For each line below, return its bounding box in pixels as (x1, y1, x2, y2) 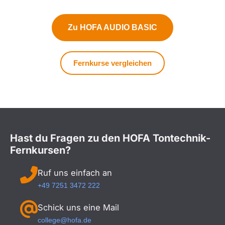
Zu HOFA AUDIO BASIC (68, 23, 157, 32)
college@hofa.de (38, 215, 91, 224)
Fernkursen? (10, 144, 71, 156)
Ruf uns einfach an (38, 167, 112, 178)
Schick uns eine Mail (38, 202, 119, 212)
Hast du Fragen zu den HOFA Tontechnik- (10, 132, 210, 144)
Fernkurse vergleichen (73, 58, 152, 67)
